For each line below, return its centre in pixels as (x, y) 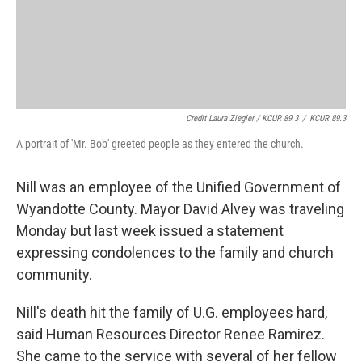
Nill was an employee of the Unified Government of (179, 187)
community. (54, 274)
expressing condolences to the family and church (175, 253)
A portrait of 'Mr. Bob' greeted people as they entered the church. (160, 144)
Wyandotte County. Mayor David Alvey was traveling (180, 209)
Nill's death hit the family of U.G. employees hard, (172, 312)
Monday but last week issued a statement (150, 231)
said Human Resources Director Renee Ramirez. (170, 334)
